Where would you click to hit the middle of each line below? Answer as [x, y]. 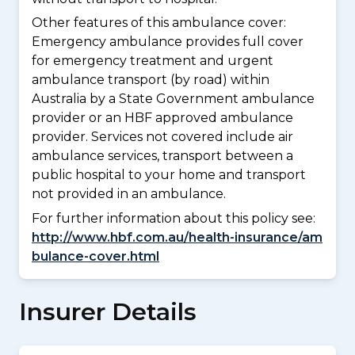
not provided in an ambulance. [129, 194]
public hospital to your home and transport [169, 175]
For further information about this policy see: [174, 218]
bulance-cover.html [95, 256]
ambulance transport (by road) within [151, 80]
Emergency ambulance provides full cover [168, 42]
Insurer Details [108, 311]
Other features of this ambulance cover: [159, 23]
